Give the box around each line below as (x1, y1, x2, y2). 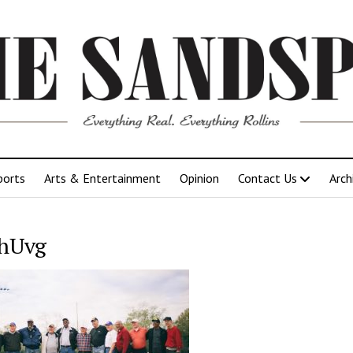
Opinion (180, 169, 219, 186)
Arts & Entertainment (44, 169, 161, 186)
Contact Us (238, 169, 297, 186)
